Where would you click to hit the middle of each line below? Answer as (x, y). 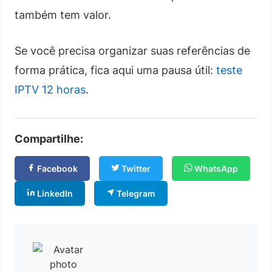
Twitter (135, 168)
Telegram (135, 193)
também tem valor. (63, 15)
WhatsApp (215, 168)
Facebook (56, 168)
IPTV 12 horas (50, 89)
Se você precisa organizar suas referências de (132, 50)
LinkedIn (54, 193)
